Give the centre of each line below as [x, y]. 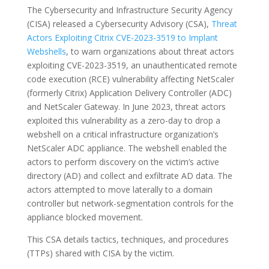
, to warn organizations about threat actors [150, 51]
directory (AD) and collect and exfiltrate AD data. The [129, 176]
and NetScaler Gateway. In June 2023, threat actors [126, 107]
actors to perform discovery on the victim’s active [123, 162]
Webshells [46, 51]
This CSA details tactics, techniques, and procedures [128, 239]
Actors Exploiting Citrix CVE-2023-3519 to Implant [122, 38]
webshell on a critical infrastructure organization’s [122, 134]
